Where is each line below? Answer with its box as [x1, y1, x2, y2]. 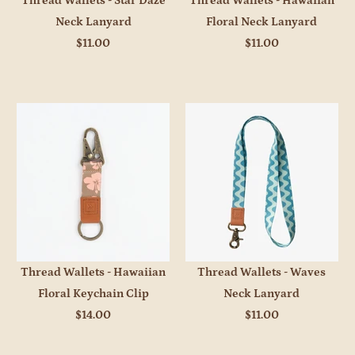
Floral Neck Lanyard [206, 14, 318, 29]
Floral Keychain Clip [37, 287, 149, 301]
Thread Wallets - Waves [197, 265, 326, 280]
